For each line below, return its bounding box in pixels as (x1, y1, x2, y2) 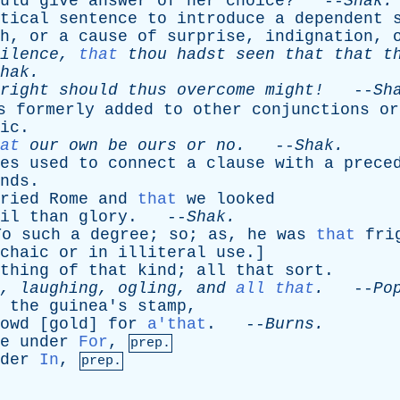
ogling (118, 279, 177, 297)
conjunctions (252, 101, 370, 119)
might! (255, 81, 324, 99)
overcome (177, 81, 255, 99)
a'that (147, 315, 206, 333)
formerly (16, 101, 95, 119)
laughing (20, 279, 98, 297)
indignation (265, 28, 373, 46)
